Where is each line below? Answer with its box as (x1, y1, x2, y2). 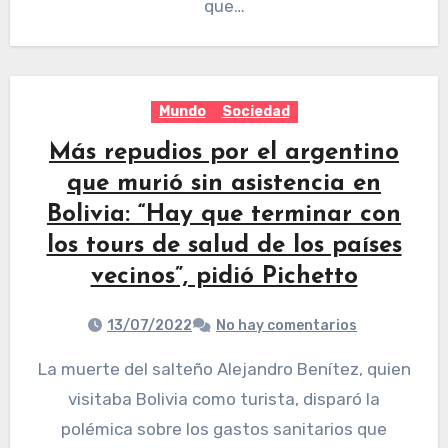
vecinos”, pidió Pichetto (90, 265, 358, 290)
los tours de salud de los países (46, 234, 402, 259)
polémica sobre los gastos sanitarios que (61, 419, 387, 440)
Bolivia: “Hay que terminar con (47, 203, 401, 228)
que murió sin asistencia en (67, 172, 381, 197)
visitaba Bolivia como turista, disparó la (68, 389, 380, 410)
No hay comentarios (216, 317, 357, 335)
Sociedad (221, 103, 290, 121)
